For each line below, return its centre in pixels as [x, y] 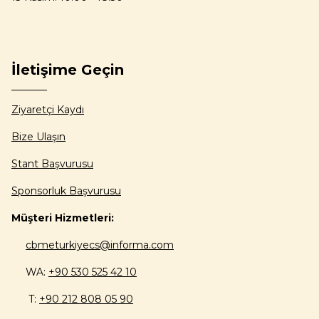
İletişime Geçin [68, 70]
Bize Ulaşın [38, 137]
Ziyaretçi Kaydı [48, 110]
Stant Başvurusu [52, 164]
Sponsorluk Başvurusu [66, 191]
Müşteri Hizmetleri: [63, 218]
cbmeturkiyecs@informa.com [100, 245]
